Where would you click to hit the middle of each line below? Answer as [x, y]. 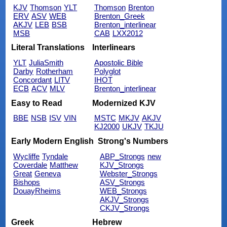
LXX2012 [127, 33]
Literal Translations [48, 48]
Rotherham [55, 71]
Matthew [64, 165]
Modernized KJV [124, 103]
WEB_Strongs [123, 191]
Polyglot [107, 71]
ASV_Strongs [122, 182]
